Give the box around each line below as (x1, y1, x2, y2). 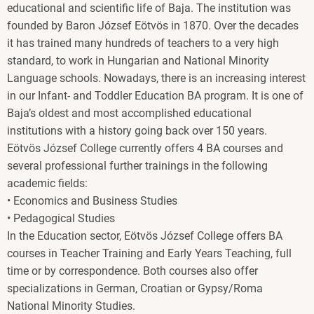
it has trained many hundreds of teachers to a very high (7, 36, 279, 50)
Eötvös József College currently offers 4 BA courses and (7, 141, 283, 155)
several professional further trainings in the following (7, 158, 268, 172)
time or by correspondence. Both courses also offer (7, 264, 258, 278)
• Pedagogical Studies (7, 211, 118, 225)
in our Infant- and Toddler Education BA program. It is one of (7, 88, 303, 102)
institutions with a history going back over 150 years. (7, 123, 270, 137)
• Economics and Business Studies (7, 193, 180, 207)
